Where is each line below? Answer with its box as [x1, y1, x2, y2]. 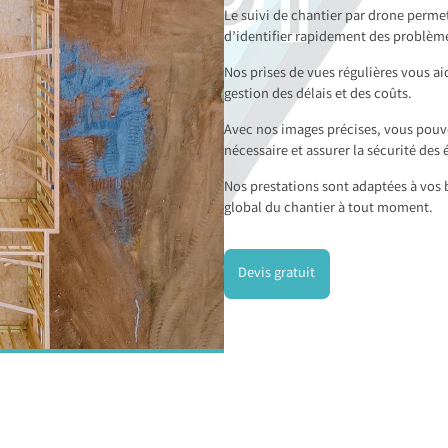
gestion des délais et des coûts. [224, 85, 412, 107]
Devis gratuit [238, 263, 316, 285]
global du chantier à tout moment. [224, 199, 433, 221]
